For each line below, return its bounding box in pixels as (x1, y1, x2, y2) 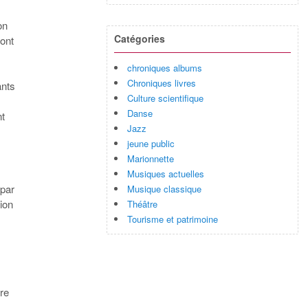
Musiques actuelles (127, 166, 205, 180)
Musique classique (127, 181, 202, 195)
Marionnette (127, 151, 175, 165)
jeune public (127, 136, 175, 150)
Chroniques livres (127, 76, 197, 89)
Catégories (114, 32, 166, 46)
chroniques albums (127, 60, 203, 74)
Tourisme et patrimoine (127, 212, 219, 225)
